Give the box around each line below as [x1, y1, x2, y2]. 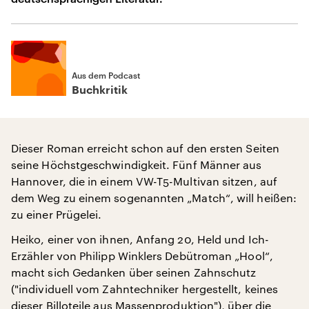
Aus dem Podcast [72, 70, 140, 80]
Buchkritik [72, 85, 128, 96]
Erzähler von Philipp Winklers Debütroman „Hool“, [11, 249, 273, 262]
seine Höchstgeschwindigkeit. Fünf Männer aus [11, 158, 262, 171]
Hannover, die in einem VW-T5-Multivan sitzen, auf [11, 175, 277, 188]
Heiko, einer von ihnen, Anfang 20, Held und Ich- [11, 232, 269, 246]
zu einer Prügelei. [11, 208, 102, 221]
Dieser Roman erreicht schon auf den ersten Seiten [11, 141, 279, 154]
